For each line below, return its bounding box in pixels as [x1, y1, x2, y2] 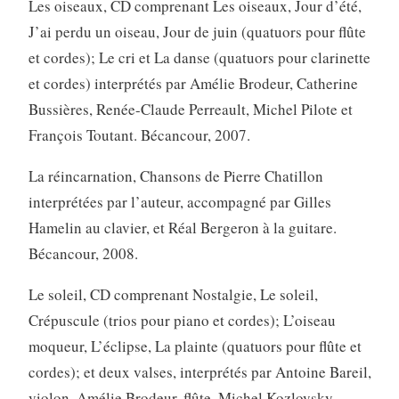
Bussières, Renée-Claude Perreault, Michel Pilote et [28, 99, 353, 120]
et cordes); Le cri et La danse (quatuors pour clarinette [28, 47, 370, 69]
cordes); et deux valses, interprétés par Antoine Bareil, [28, 362, 371, 383]
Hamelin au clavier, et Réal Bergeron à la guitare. [28, 217, 337, 239]
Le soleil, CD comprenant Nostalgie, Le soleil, [28, 284, 318, 305]
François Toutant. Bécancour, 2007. [28, 125, 250, 146]
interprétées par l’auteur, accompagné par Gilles [28, 191, 331, 213]
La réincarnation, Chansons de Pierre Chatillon [28, 166, 323, 187]
